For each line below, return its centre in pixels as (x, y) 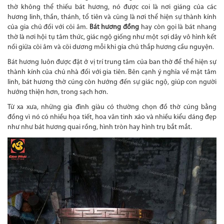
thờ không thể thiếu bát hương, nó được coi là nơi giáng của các (112, 7)
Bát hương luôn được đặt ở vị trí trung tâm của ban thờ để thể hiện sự (112, 62)
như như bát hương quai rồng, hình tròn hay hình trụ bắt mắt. (100, 127)
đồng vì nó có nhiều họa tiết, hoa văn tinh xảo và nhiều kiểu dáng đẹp (112, 117)
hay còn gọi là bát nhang (178, 27)
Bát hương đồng (114, 27)
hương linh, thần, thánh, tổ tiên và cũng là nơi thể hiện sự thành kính (112, 17)
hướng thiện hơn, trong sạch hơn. (58, 92)
